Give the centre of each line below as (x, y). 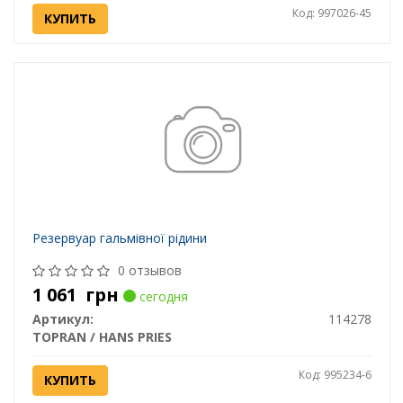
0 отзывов (149, 271)
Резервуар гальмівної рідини (119, 238)
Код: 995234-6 (335, 375)
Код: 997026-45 (331, 13)
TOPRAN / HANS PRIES (102, 337)
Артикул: (63, 319)
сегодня (161, 297)
